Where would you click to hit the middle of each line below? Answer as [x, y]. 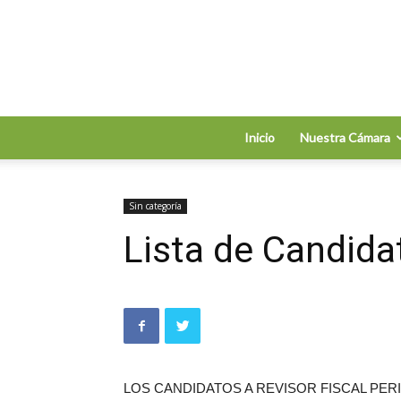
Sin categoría [155, 206]
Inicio [259, 137]
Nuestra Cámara [345, 137]
